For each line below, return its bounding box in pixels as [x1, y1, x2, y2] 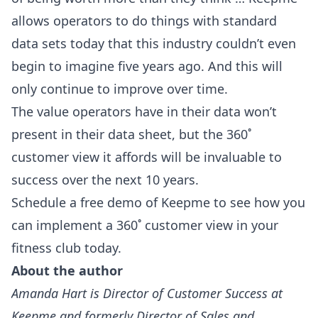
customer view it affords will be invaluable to [11, 148, 282, 165]
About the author [11, 261, 123, 279]
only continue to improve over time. [11, 79, 228, 97]
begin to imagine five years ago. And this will [11, 57, 283, 75]
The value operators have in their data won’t [11, 102, 277, 120]
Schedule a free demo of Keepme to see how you [11, 193, 305, 211]
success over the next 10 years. [11, 170, 199, 188]
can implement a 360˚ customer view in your [11, 216, 278, 234]
